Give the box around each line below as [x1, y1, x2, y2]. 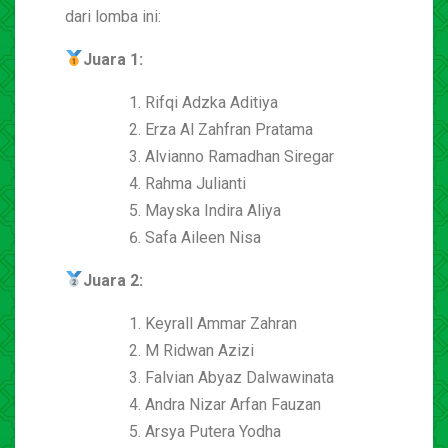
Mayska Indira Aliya [145, 200, 281, 220]
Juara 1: [83, 49, 144, 69]
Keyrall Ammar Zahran [145, 313, 297, 333]
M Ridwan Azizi [145, 340, 254, 360]
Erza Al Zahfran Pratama [145, 119, 313, 139]
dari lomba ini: [65, 6, 161, 26]
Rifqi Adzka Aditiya [145, 92, 278, 112]
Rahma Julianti [145, 173, 246, 193]
